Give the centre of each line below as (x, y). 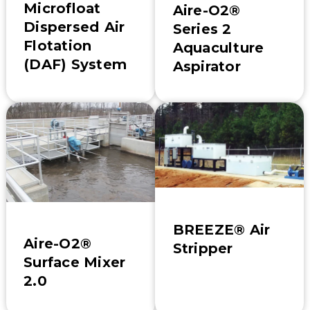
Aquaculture (218, 47)
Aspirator (207, 66)
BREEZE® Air (221, 229)
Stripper (203, 248)
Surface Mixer (75, 263)
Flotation (58, 46)
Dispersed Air (74, 27)
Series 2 (202, 29)
